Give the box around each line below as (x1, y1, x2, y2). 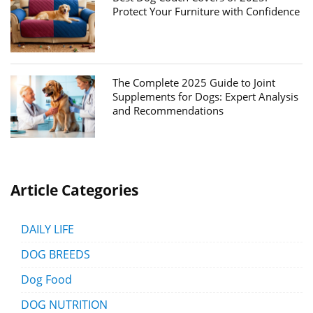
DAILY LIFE (21, 221, 74, 237)
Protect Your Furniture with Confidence (112, 4, 300, 19)
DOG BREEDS (21, 246, 90, 262)
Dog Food (21, 271, 72, 287)
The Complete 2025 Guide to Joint (112, 75, 276, 89)
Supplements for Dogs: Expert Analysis (112, 89, 299, 103)
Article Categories (10, 180, 138, 200)
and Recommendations (112, 103, 224, 117)
